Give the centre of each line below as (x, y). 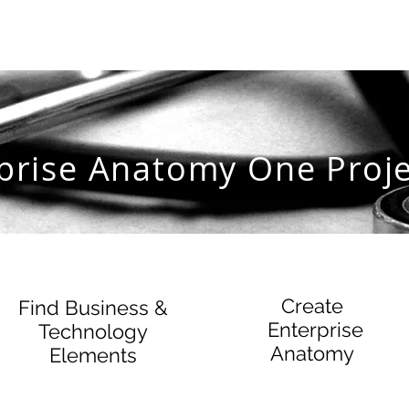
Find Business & (94, 307)
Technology (94, 331)
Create (313, 305)
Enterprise (312, 329)
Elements (94, 355)
